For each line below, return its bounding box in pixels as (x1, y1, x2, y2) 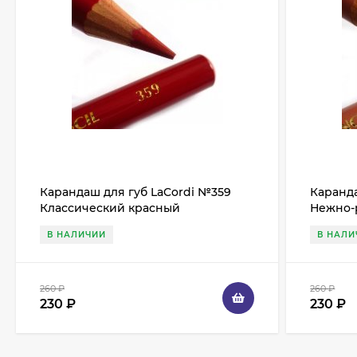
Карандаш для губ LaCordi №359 (40, 185, 231, 199)
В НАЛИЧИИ (47, 229, 106, 240)
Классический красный (40, 201, 180, 215)
